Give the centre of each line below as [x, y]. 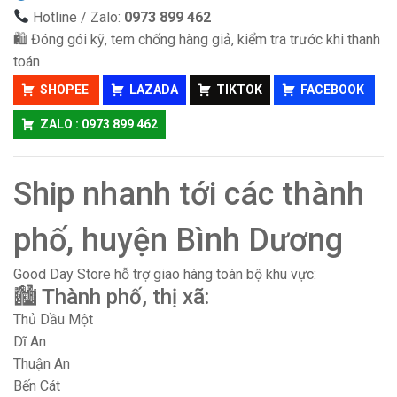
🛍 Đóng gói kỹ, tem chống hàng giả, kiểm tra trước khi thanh [197, 39]
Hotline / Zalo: [77, 17]
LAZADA [154, 89]
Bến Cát [37, 385]
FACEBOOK [334, 89]
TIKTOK [239, 89]
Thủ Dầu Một [53, 319]
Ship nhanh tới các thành [189, 194]
